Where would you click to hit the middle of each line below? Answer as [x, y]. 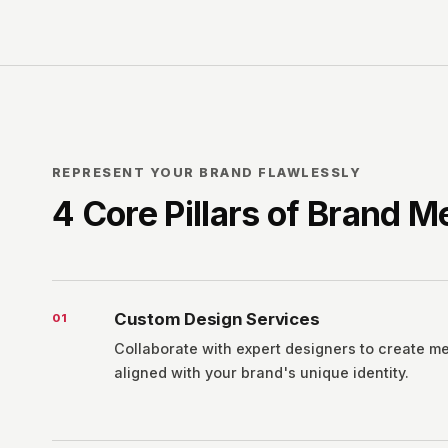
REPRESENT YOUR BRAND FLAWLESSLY [207, 172]
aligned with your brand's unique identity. [261, 372]
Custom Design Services [217, 319]
